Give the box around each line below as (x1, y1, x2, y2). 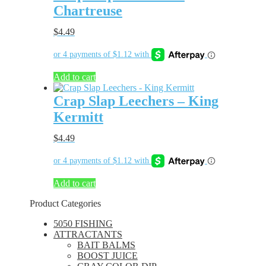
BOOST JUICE (77, 250, 138, 261)
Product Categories (29, 198, 101, 208)
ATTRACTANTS (53, 229, 122, 239)
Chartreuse (53, 3, 122, 19)
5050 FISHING (53, 218, 113, 229)
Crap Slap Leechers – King (53, 93, 218, 109)
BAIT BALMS (77, 239, 135, 250)
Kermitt (53, 109, 103, 125)
